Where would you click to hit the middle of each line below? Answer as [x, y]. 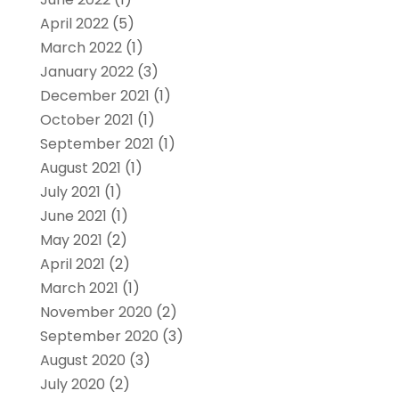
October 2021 [86, 119]
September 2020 [99, 336]
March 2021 [79, 288]
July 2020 [72, 384]
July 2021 [70, 191]
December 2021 [94, 95]
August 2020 [82, 360]
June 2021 [73, 216]
